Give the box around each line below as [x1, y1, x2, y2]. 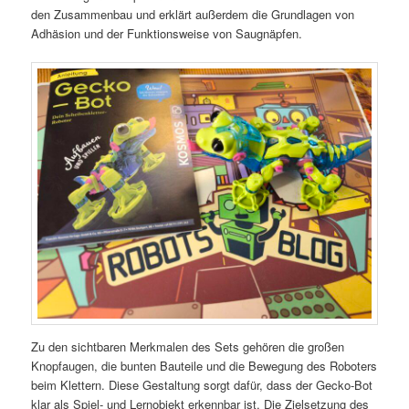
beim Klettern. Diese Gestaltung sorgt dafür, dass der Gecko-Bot [31, 376, 373, 394]
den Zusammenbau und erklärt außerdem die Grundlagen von [31, 5, 355, 23]
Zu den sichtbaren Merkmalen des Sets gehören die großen [31, 338, 345, 356]
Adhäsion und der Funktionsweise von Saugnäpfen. [31, 24, 303, 42]
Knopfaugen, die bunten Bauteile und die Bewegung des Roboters [31, 357, 378, 375]
